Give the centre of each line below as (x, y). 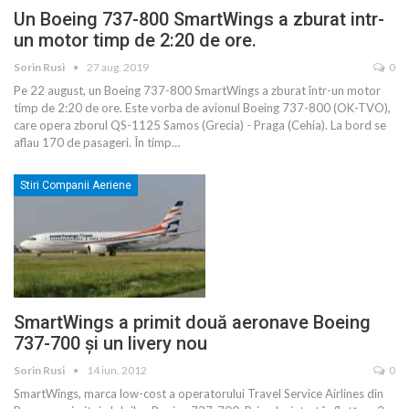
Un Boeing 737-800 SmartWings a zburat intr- (199, 20)
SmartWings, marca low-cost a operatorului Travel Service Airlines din (199, 393)
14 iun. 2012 (117, 370)
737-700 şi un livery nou (110, 343)
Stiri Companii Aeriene (76, 186)
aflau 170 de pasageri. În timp (93, 143)
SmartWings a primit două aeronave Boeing (192, 322)
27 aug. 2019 (118, 68)
